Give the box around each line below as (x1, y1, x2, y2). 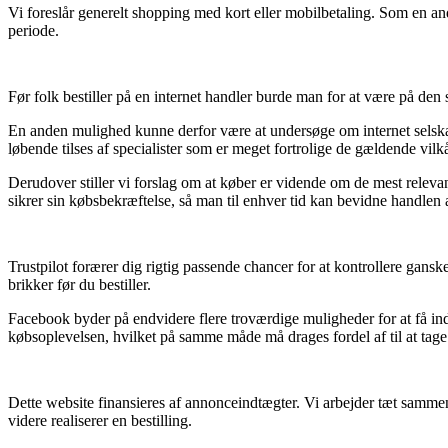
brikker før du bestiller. (8, 275, 151, 293)
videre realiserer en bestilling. (8, 411, 192, 429)
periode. (8, 21, 59, 39)
